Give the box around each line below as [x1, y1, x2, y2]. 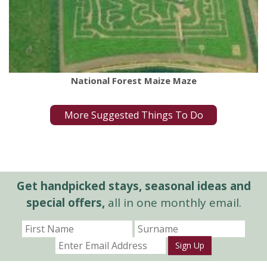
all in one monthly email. [104, 194, 241, 210]
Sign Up [175, 239, 204, 251]
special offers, [26, 194, 105, 210]
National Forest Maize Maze [70, 74, 197, 87]
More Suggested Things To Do [64, 108, 203, 122]
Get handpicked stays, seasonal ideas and [16, 178, 251, 194]
